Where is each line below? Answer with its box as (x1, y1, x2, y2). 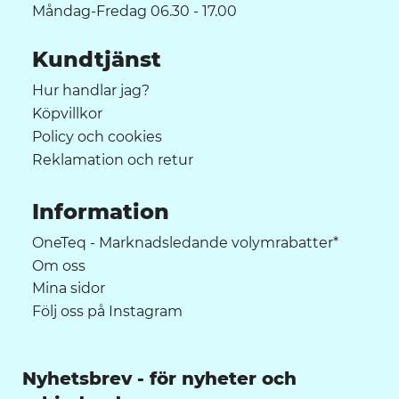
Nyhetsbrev (22, 368, 132, 390)
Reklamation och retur (32, 151, 193, 168)
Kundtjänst (32, 46, 161, 73)
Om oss (32, 256, 85, 274)
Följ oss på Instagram (32, 303, 183, 321)
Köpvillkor (32, 104, 102, 122)
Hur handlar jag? (32, 82, 150, 100)
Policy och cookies (32, 127, 162, 145)
